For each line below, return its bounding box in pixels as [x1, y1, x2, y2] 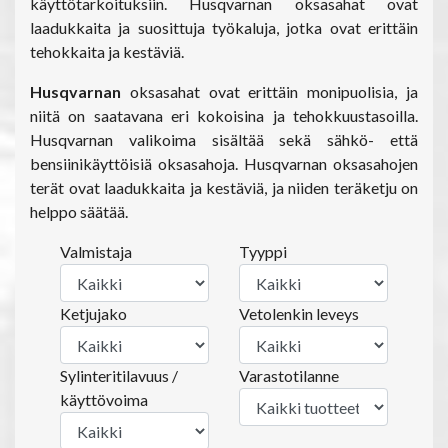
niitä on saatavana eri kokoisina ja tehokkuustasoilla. [30, 106, 418, 125]
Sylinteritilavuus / [60, 366, 178, 385]
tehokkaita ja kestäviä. [30, 42, 184, 61]
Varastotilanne [239, 366, 339, 385]
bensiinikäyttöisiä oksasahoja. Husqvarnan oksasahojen [30, 154, 418, 173]
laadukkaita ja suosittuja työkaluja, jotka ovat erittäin [30, 18, 418, 37]
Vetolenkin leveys [239, 304, 359, 323]
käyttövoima [60, 390, 148, 409]
